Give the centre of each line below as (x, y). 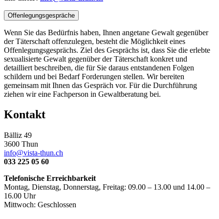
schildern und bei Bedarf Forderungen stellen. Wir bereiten (94, 76)
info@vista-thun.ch (33, 153)
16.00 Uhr (20, 196)
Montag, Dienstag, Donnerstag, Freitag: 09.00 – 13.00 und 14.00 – (107, 187)
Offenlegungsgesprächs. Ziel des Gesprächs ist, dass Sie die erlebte (107, 50)
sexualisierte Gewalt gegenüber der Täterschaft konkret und (96, 59)
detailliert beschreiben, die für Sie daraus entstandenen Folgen (99, 67)
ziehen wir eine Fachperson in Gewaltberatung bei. (82, 94)
